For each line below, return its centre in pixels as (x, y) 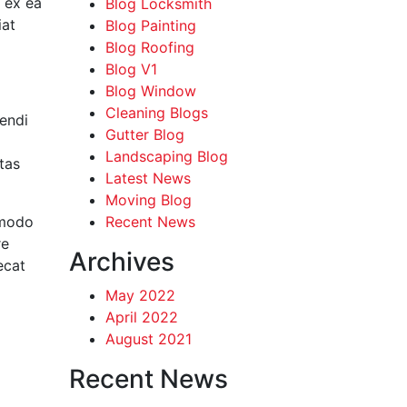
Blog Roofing (150, 47)
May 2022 (140, 295)
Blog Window (151, 90)
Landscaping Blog (167, 156)
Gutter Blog (145, 134)
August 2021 (149, 338)
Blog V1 (131, 69)
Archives (122, 261)
